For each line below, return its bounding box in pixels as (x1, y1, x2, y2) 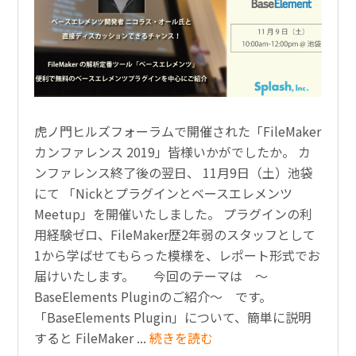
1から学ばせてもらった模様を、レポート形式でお (34, 245, 321, 265)
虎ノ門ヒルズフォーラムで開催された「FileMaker (34, 121, 322, 141)
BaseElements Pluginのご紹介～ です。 (34, 286, 273, 306)
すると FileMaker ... (34, 327, 150, 347)
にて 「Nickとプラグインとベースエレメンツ (34, 183, 306, 203)
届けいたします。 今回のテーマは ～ (34, 265, 269, 285)
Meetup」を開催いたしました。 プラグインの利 (34, 203, 313, 223)
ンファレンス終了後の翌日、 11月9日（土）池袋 (34, 162, 314, 182)
